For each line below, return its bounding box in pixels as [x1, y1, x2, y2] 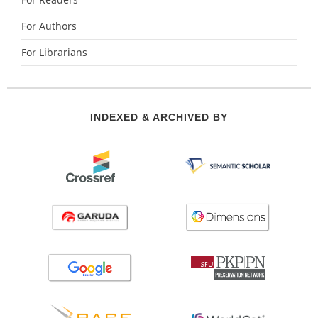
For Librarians [21, 46, 87, 60]
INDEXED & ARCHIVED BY [90, 111, 228, 124]
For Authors [21, 20, 77, 33]
